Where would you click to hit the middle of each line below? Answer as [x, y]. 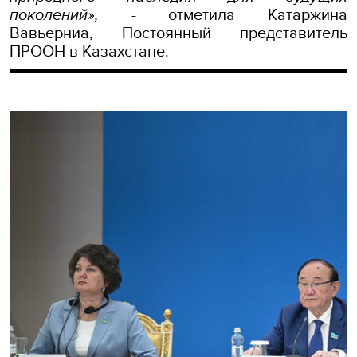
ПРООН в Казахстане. [89, 50]
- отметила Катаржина [223, 14]
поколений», [54, 14]
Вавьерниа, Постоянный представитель [178, 32]
